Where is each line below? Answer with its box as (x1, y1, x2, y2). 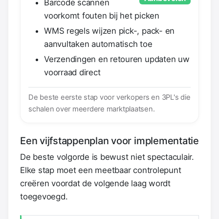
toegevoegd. (20, 191, 68, 201)
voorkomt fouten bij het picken (44, 10, 159, 21)
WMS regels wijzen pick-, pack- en (44, 25, 175, 36)
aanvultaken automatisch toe (44, 39, 153, 49)
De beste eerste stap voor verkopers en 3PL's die (28, 92, 191, 102)
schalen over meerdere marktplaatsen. (28, 104, 155, 113)
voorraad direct (44, 67, 101, 77)
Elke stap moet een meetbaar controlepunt (20, 165, 181, 175)
